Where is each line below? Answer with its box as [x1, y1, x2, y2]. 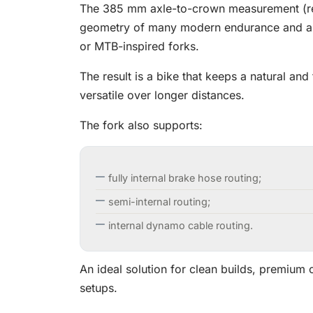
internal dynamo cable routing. [108, 219, 253, 232]
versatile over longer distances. [80, 88, 245, 103]
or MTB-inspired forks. [80, 39, 199, 54]
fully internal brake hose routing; [108, 172, 261, 184]
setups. [80, 281, 117, 296]
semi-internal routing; [108, 196, 210, 208]
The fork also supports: [80, 118, 203, 133]
